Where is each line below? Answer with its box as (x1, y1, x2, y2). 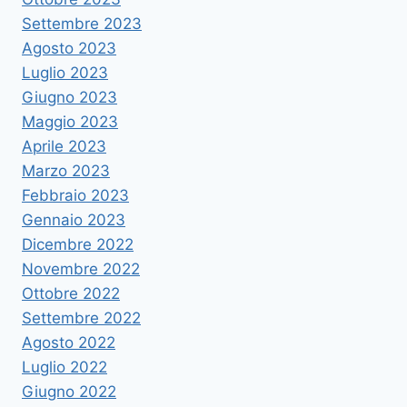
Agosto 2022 (22, 333, 115, 352)
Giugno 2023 (22, 88, 117, 107)
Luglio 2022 (22, 358, 107, 377)
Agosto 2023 (22, 39, 116, 58)
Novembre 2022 (22, 260, 140, 279)
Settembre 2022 (22, 309, 141, 328)
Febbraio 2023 (22, 186, 129, 205)
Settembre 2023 (22, 15, 142, 34)
